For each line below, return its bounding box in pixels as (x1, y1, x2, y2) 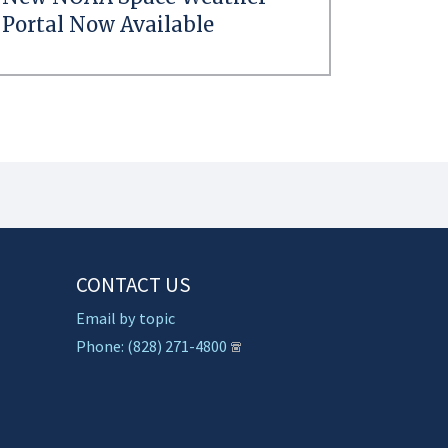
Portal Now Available (2, 12, 214, 38)
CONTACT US (76, 270, 191, 298)
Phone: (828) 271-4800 (76, 335, 227, 356)
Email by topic (76, 307, 175, 328)
